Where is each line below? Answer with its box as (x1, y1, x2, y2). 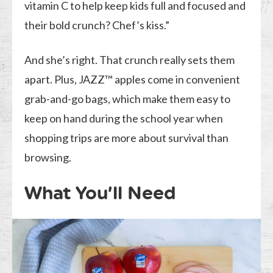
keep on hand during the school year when (24, 112, 224, 126)
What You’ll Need (24, 182, 176, 205)
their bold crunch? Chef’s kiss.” (24, 18, 170, 32)
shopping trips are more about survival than (24, 131, 229, 145)
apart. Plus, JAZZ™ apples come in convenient (24, 73, 241, 87)
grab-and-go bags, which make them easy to (24, 92, 231, 106)
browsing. (24, 151, 72, 165)
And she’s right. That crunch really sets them (24, 53, 235, 67)
